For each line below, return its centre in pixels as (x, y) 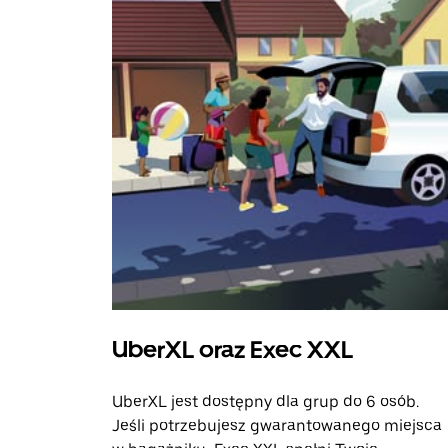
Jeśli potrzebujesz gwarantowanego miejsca (277, 426)
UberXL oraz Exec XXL (232, 350)
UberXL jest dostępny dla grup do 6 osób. (265, 402)
